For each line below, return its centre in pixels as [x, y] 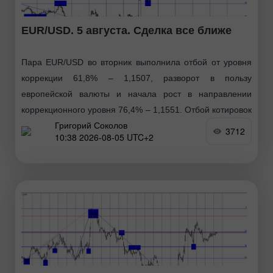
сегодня [37, 125]
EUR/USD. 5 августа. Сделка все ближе [126, 30]
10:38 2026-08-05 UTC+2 [104, 137]
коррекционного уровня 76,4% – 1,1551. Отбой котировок [136, 109]
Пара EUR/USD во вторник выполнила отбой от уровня [136, 62]
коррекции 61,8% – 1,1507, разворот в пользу [136, 78]
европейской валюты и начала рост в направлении [136, 94]
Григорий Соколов [91, 125]
